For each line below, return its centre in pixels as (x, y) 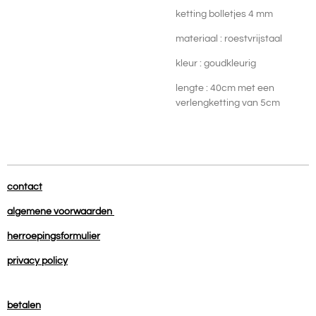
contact (25, 187)
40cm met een (242, 88)
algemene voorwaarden (61, 212)
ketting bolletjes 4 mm (225, 14)
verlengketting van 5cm (228, 103)
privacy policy (37, 261)
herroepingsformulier (54, 236)
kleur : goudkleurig (217, 63)
